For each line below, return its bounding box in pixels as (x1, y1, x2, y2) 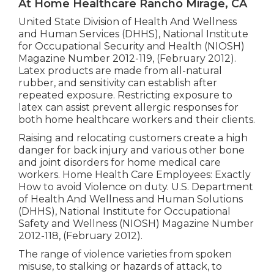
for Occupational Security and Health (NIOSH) (18, 40, 245, 52)
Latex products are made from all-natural (18, 64, 222, 76)
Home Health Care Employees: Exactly (62, 168, 251, 180)
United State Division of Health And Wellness (18, 15, 237, 28)
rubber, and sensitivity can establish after (18, 76, 217, 89)
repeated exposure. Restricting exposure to (18, 89, 232, 101)
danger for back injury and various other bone (18, 144, 245, 156)
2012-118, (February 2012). (18, 229, 143, 242)
